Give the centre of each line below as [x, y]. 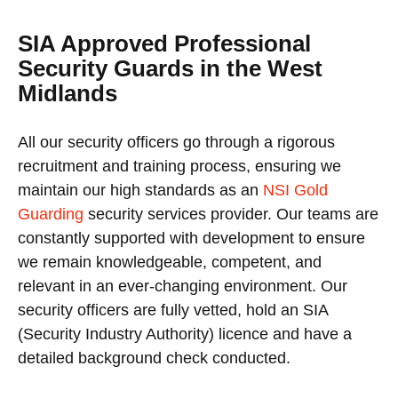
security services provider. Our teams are [231, 214]
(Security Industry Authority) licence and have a [185, 334]
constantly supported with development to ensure [191, 238]
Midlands [68, 93]
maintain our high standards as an [140, 190]
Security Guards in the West [170, 68]
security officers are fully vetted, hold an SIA [173, 310]
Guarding [51, 214]
